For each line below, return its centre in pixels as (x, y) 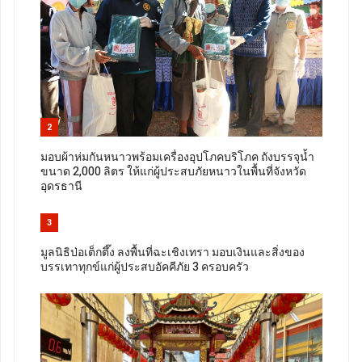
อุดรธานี (61, 187)
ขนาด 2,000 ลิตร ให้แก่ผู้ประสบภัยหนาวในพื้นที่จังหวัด (173, 172)
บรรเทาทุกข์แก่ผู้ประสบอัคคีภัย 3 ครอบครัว (145, 267)
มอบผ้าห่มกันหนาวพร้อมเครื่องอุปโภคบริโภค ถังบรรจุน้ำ (177, 158)
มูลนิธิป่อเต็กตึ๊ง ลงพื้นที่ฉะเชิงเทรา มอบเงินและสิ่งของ (173, 253)
